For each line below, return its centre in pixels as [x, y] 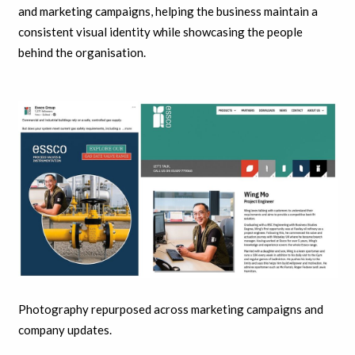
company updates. [65, 329]
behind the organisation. [82, 53]
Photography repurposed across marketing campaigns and [170, 309]
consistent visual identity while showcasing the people [160, 32]
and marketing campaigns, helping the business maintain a [168, 11]
